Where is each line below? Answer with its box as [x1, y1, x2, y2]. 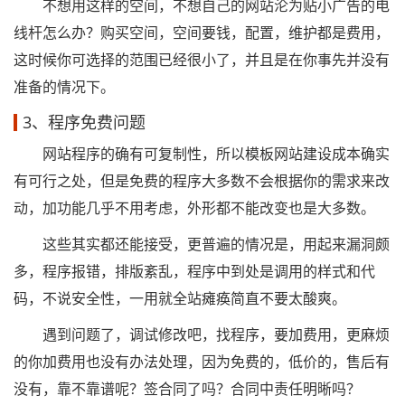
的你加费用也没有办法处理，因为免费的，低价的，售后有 [14, 352, 390, 372]
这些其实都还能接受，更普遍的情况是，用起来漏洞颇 [14, 234, 390, 254]
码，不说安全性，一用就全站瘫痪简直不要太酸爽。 [14, 288, 346, 308]
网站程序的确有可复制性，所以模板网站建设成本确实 [14, 144, 390, 164]
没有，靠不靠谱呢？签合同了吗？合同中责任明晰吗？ [14, 379, 361, 399]
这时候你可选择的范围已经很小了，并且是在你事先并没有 [14, 50, 390, 70]
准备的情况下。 [14, 77, 115, 97]
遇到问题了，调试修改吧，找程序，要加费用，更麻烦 [14, 325, 390, 344]
